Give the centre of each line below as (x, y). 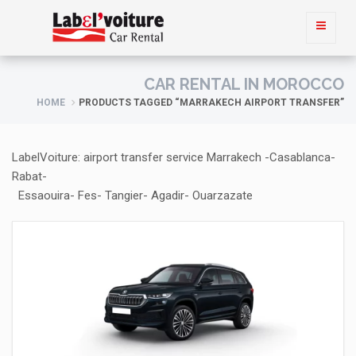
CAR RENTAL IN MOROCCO (244, 84)
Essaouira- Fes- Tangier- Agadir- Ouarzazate (132, 195)
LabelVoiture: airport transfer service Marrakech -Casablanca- (174, 157)
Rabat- (29, 176)
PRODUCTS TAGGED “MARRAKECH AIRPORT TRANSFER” (211, 103)
